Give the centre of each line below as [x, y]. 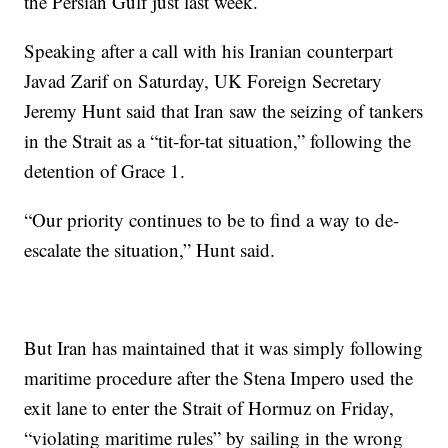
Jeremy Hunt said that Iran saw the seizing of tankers [224, 110]
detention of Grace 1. [105, 170]
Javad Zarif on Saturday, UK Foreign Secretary [203, 80]
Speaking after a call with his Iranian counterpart [209, 50]
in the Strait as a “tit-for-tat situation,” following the [218, 140]
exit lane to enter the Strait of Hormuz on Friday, [209, 407]
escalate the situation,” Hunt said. [150, 249]
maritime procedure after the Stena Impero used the [219, 377]
